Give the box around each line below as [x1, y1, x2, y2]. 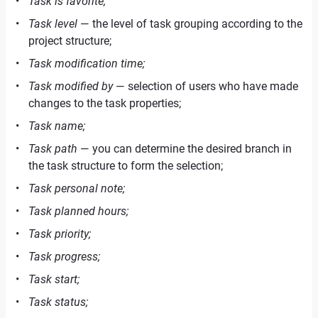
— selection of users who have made [113, 79, 298, 93]
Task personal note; [28, 182, 125, 195]
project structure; [28, 34, 111, 48]
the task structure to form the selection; [28, 159, 223, 172]
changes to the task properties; [28, 97, 181, 110]
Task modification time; [28, 57, 145, 70]
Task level [28, 17, 77, 31]
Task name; [28, 119, 85, 133]
